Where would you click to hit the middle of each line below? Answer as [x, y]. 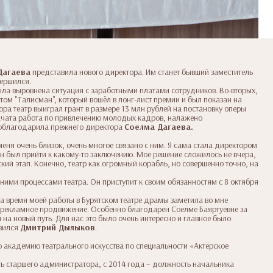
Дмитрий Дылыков [58, 227]
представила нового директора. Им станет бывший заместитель [142, 72]
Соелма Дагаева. [159, 126]
